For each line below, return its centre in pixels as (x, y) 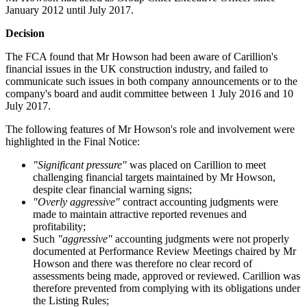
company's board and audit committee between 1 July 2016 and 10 (149, 94)
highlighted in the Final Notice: (73, 142)
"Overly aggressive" (76, 202)
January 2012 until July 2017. (70, 10)
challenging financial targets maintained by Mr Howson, (154, 177)
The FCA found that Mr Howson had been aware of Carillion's (142, 57)
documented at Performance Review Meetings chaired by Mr (164, 251)
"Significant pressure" (80, 165)
